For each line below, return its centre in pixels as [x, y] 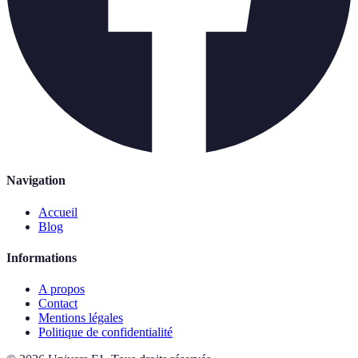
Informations [42, 257]
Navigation [36, 181]
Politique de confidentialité [105, 332]
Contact [58, 304]
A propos [62, 289]
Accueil [58, 212]
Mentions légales [81, 318]
